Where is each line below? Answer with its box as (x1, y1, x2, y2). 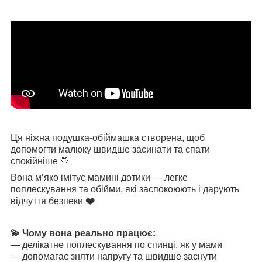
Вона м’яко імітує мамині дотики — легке (11, 172, 188, 182)
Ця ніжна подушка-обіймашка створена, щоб (11, 132, 205, 143)
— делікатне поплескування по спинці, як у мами (11, 239, 222, 250)
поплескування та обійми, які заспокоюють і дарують (11, 184, 239, 194)
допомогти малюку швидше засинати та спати (11, 144, 210, 154)
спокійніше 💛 (11, 156, 70, 166)
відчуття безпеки (11, 195, 85, 206)
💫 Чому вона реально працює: (11, 227, 156, 238)
